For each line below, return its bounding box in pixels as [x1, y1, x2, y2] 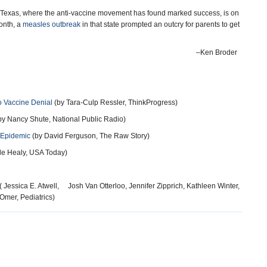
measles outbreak [23, 20, 80, 29]
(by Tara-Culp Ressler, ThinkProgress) [52, 98, 178, 107]
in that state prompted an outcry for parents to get [80, 20, 240, 29]
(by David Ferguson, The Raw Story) [30, 132, 150, 140]
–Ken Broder [196, 48, 243, 57]
